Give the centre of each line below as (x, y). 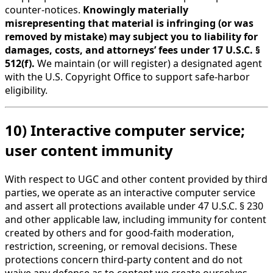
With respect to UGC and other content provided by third (136, 179)
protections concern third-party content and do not (124, 260)
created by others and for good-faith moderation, (119, 233)
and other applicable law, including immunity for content (136, 219)
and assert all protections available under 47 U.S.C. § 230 (134, 206)
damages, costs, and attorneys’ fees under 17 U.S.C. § (133, 50)
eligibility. (26, 90)
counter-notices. (44, 10)
